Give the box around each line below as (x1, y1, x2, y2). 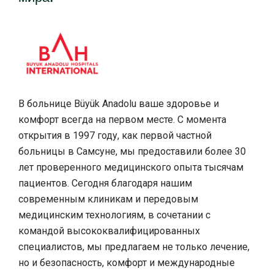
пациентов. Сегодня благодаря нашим (18, 177, 192, 190)
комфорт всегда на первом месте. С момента (18, 114, 226, 126)
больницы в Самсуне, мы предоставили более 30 (18, 146, 246, 158)
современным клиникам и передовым (18, 193, 198, 206)
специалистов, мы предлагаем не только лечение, (18, 241, 250, 253)
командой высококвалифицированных (18, 225, 200, 237)
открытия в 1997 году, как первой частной (18, 130, 212, 142)
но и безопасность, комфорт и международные (18, 257, 235, 269)
